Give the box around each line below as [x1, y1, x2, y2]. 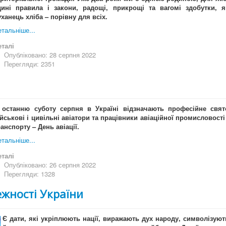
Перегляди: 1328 [4, 169, 55, 179]
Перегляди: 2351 [4, 59, 55, 69]
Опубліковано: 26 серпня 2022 [4, 160, 96, 170]
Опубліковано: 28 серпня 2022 [4, 50, 96, 60]
